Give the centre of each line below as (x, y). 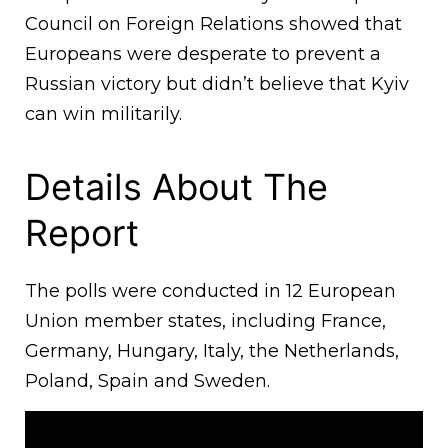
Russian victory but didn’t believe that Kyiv (217, 84)
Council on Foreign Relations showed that (213, 24)
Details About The (176, 187)
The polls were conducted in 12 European (210, 291)
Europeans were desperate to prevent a (203, 54)
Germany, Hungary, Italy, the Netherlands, (212, 351)
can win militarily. (103, 114)
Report (82, 233)
